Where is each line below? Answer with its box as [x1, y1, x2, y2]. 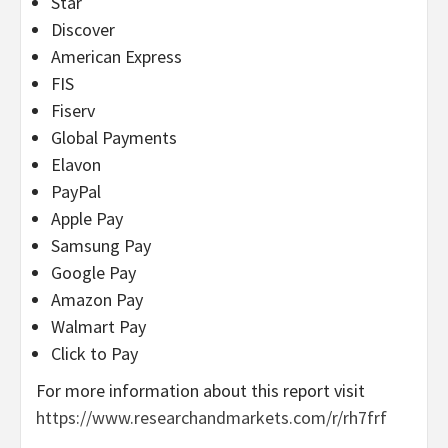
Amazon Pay [51, 287, 143, 311]
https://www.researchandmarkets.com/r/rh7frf [36, 405, 387, 429]
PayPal [51, 179, 101, 203]
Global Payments [51, 125, 177, 149]
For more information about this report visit [36, 378, 365, 402]
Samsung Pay [51, 233, 151, 257]
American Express [51, 44, 182, 68]
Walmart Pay [51, 314, 146, 338]
